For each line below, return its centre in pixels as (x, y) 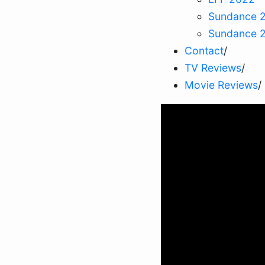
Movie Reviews (221, 85)
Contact (204, 50)
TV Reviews (213, 67)
